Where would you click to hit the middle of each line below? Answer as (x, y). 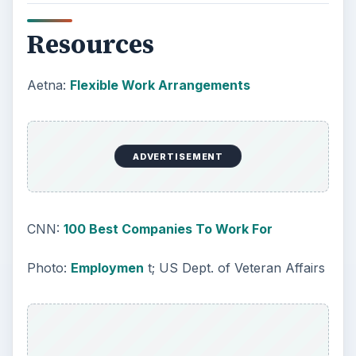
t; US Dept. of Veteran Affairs (234, 268)
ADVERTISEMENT (178, 156)
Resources (90, 45)
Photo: (48, 268)
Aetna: (48, 85)
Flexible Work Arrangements (160, 85)
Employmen (107, 268)
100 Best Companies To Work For (168, 229)
